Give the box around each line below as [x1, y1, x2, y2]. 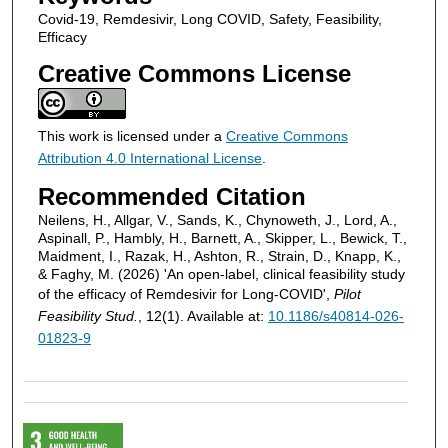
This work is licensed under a [37, 127, 226, 144]
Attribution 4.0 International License [37, 149, 262, 166]
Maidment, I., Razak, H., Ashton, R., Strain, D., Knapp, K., [37, 247, 401, 264]
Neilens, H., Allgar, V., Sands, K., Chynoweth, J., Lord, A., [37, 211, 397, 228]
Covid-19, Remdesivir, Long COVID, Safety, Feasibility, [37, 11, 382, 28]
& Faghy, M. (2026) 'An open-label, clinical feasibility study [37, 265, 405, 282]
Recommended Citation [37, 182, 306, 210]
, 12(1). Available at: [137, 307, 268, 324]
